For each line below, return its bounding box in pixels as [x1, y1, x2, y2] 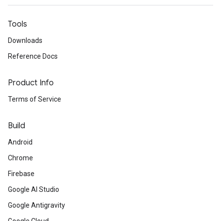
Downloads [8, 37, 42, 44]
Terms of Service [8, 95, 61, 103]
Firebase [8, 170, 35, 178]
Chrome [8, 154, 33, 162]
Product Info [8, 78, 54, 88]
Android [8, 138, 33, 146]
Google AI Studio [8, 185, 59, 193]
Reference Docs [8, 52, 58, 60]
